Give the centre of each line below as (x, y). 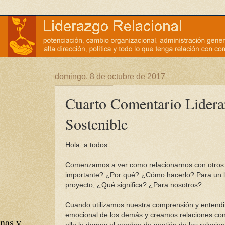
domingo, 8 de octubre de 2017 (110, 77)
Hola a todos (86, 145)
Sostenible (96, 124)
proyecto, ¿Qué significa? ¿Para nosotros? (134, 185)
